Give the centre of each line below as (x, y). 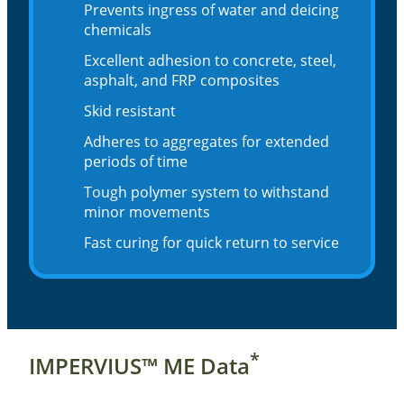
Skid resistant (130, 111)
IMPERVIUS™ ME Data (139, 366)
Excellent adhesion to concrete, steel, (210, 61)
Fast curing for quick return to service (211, 243)
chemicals (118, 30)
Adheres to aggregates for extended (207, 142)
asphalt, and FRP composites (182, 81)
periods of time (136, 162)
